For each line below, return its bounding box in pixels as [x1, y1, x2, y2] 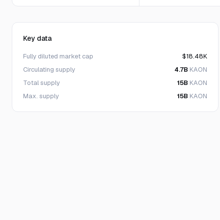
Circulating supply [23, 65, 75, 74]
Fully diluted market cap [23, 52, 93, 60]
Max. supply [23, 92, 59, 100]
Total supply [23, 79, 60, 87]
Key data [23, 34, 52, 43]
